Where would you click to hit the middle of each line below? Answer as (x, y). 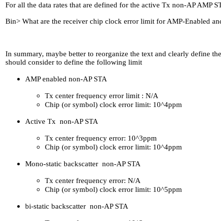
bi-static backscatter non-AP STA (77, 206)
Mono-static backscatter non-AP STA (83, 164)
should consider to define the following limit (74, 62)
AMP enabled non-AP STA (66, 79)
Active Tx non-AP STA (62, 122)
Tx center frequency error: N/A (93, 181)
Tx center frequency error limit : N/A (102, 96)
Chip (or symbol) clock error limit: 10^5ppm (113, 190)
